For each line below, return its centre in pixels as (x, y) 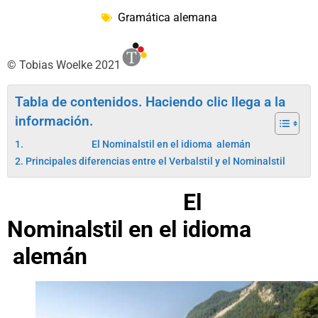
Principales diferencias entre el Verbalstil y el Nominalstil (155, 161)
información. (54, 121)
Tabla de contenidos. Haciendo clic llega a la (150, 102)
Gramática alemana (167, 18)
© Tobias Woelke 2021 (64, 65)
